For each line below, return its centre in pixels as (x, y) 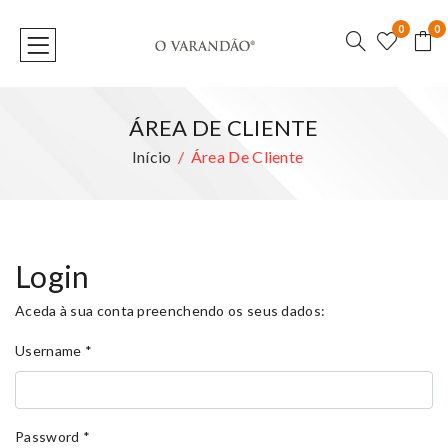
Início (151, 156)
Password (47, 436)
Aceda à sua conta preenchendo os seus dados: (170, 310)
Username (48, 350)
